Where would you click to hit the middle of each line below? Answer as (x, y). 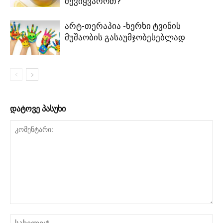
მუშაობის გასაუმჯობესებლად (125, 37)
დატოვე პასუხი (38, 109)
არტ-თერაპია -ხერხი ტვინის (123, 26)
